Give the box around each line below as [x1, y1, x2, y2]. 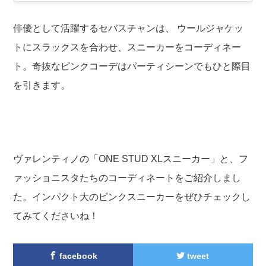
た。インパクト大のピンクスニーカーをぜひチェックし [13, 192, 251, 202]
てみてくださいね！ [13, 211, 99, 221]
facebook [57, 251, 98, 261]
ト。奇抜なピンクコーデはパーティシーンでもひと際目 [13, 61, 251, 72]
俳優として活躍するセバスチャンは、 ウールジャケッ [13, 23, 244, 34]
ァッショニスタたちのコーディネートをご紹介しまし [13, 173, 242, 183]
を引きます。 [13, 80, 71, 91]
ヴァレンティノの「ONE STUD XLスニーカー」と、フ [13, 154, 249, 164]
